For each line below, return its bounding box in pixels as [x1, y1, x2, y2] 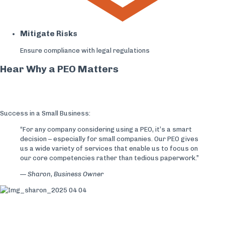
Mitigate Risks [20, 29, 77, 38]
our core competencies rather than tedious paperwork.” [20, 154, 199, 162]
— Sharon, [20, 170, 54, 178]
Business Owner [54, 170, 103, 178]
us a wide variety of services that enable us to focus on [20, 144, 198, 152]
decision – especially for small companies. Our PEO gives [20, 135, 198, 143]
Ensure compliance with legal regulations [20, 46, 150, 54]
